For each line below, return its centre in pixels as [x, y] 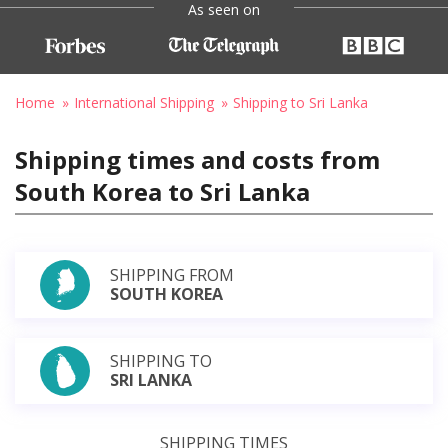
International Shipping [144, 102]
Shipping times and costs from [197, 159]
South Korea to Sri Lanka [162, 191]
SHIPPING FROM [172, 274]
